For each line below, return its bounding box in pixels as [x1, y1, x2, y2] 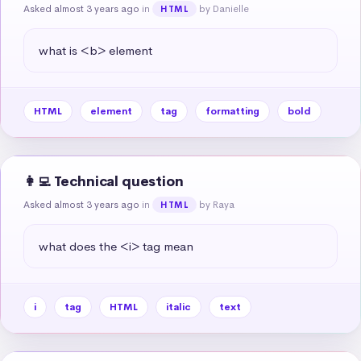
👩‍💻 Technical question [23, 172, 184, 190]
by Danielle [199, 2, 250, 15]
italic [166, 300, 191, 313]
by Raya [199, 197, 235, 211]
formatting [205, 104, 259, 118]
